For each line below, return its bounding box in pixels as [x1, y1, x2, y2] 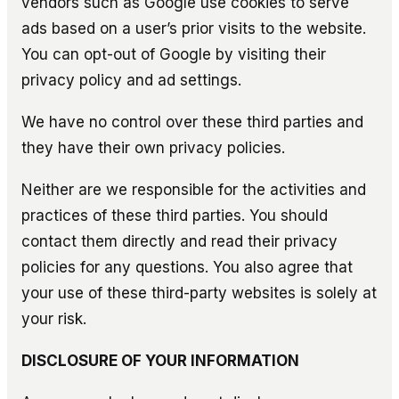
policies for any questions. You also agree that [21, 257, 353, 276]
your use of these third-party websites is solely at [21, 283, 377, 302]
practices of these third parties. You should [21, 206, 328, 224]
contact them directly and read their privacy [21, 232, 338, 250]
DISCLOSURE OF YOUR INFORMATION [21, 351, 299, 370]
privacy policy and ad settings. [21, 70, 241, 89]
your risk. [21, 309, 86, 328]
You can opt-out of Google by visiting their [21, 45, 326, 63]
